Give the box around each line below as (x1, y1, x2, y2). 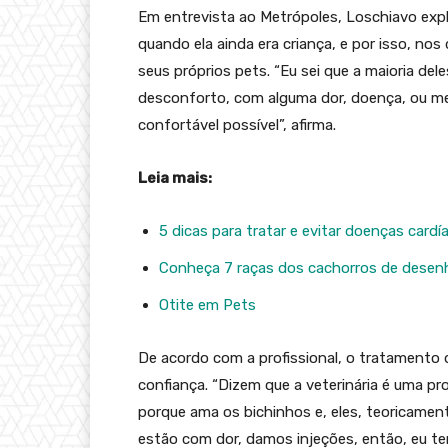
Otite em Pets (159, 296, 256, 315)
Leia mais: (138, 169, 212, 188)
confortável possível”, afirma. (138, 116, 336, 135)
